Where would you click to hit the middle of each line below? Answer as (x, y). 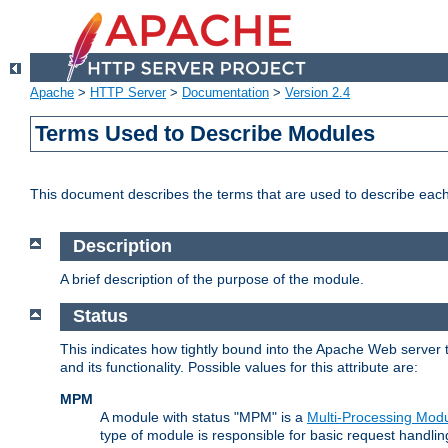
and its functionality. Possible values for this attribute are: (239, 367)
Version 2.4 (317, 93)
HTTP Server (128, 93)
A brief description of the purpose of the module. (212, 278)
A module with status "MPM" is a (203, 417)
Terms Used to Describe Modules (205, 134)
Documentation (225, 93)
